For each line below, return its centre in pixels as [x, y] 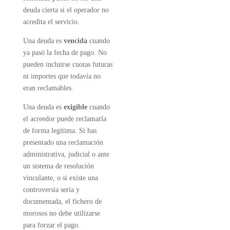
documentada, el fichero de [62, 202]
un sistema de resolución [58, 166]
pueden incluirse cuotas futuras [68, 64]
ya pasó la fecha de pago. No [65, 53]
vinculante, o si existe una [60, 178]
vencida [75, 41]
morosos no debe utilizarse [61, 213]
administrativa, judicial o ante [66, 154]
